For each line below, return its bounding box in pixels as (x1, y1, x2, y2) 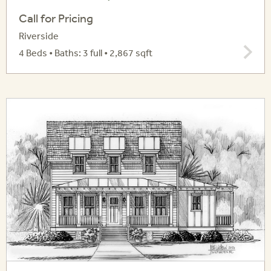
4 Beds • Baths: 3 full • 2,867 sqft (19, 47, 152, 59)
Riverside (19, 30, 59, 42)
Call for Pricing (19, 11, 93, 25)
